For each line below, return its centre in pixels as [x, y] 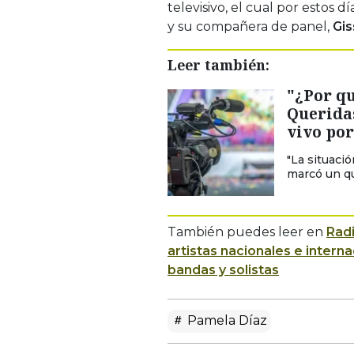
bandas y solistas [223, 269]
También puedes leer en [247, 232]
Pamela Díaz [226, 320]
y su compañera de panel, [250, 26]
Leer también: [218, 64]
